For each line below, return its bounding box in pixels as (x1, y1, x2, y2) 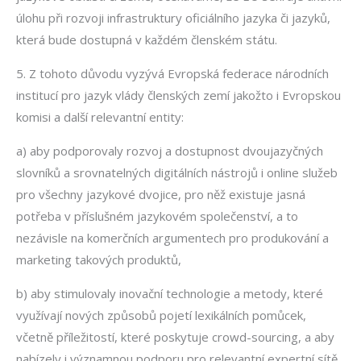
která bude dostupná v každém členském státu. (16, 31, 277, 48)
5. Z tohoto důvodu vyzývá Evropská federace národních (16, 64, 329, 81)
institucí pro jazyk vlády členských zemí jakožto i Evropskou (16, 86, 341, 103)
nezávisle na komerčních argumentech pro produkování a (16, 229, 329, 246)
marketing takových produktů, (16, 251, 181, 268)
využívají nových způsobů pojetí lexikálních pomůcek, (16, 306, 306, 323)
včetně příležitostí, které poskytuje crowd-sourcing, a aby (16, 328, 334, 345)
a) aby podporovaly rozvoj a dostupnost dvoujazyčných (16, 142, 323, 159)
